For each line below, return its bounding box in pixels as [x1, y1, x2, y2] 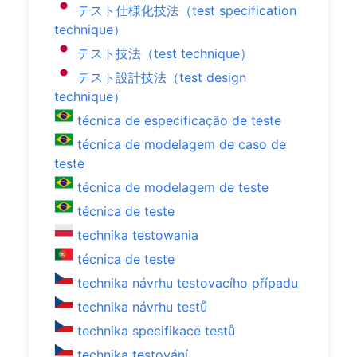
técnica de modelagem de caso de [77, 136, 286, 152]
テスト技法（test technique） [77, 45, 253, 61]
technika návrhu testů [77, 299, 207, 315]
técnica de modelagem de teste [77, 179, 269, 195]
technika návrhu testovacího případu [77, 275, 298, 291]
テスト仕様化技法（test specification [77, 2, 296, 18]
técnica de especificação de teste [77, 112, 281, 128]
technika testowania [77, 227, 198, 243]
